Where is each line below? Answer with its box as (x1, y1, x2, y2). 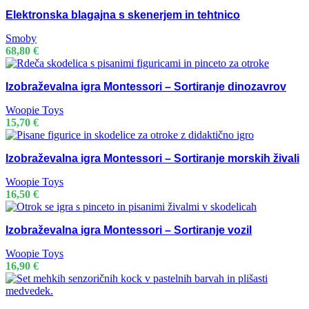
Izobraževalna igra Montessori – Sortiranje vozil (6, 224, 252, 237)
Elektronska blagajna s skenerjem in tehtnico (6, 9, 240, 21)
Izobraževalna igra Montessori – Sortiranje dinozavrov (6, 81, 286, 93)
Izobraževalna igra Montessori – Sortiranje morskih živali (6, 152, 299, 165)
